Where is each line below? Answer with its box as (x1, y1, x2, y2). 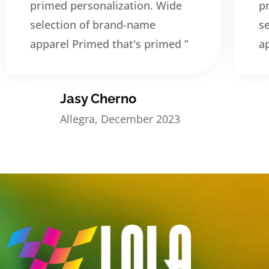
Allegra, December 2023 (60, 111, 180, 126)
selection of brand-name (30, 17, 156, 32)
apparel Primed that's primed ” (30, 37, 189, 51)
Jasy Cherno (60, 90, 136, 106)
